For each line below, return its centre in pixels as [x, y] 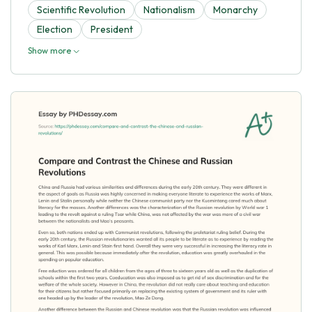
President [112, 29]
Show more [50, 50]
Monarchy [235, 9]
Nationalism [169, 9]
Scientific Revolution [81, 9]
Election [55, 29]
